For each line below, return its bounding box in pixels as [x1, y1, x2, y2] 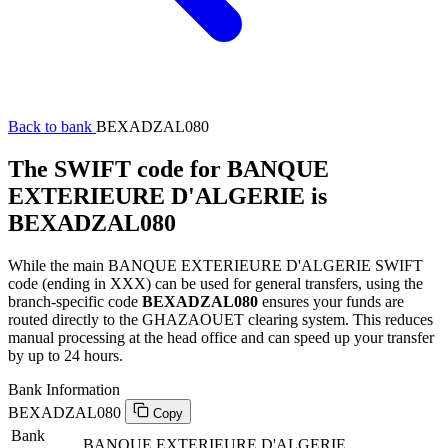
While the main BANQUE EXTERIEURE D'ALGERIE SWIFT [8, 256, 423, 274]
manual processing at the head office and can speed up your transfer [8, 328, 434, 346]
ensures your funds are [258, 292, 404, 310]
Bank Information [8, 380, 120, 398]
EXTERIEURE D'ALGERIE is [8, 182, 327, 209]
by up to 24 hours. [8, 346, 123, 364]
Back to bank [8, 118, 96, 135]
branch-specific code [8, 292, 142, 310]
